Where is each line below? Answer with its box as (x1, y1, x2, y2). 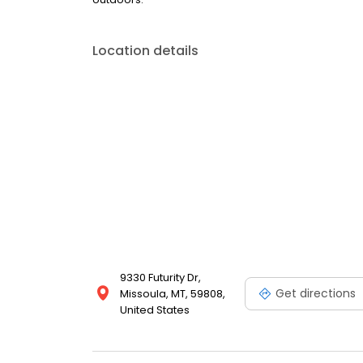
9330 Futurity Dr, (120, 270, 201, 286)
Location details (92, 41, 199, 61)
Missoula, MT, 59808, (120, 286, 225, 302)
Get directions (275, 284, 356, 301)
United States (120, 302, 190, 318)
